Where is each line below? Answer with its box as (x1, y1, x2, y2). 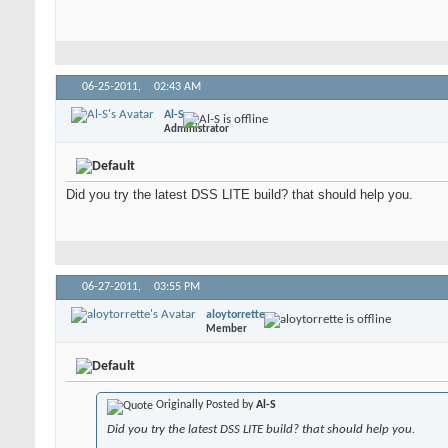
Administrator (164, 123, 229, 135)
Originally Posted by (153, 399, 256, 411)
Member (206, 323, 247, 335)
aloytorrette (206, 308, 265, 321)
